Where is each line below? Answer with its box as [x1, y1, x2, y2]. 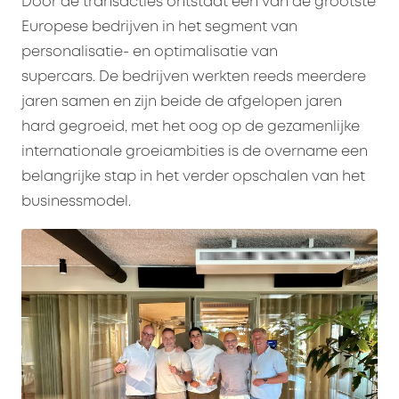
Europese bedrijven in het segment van [21, 20, 297, 35]
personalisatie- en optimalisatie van [21, 45, 278, 60]
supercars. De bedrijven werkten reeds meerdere [21, 70, 366, 85]
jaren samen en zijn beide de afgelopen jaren [21, 95, 342, 110]
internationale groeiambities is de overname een [21, 145, 368, 159]
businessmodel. [21, 195, 131, 209]
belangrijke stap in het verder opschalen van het [21, 170, 365, 184]
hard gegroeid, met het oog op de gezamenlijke [21, 120, 360, 134]
